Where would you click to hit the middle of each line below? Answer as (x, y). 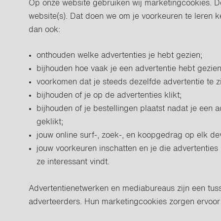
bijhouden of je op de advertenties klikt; (109, 96)
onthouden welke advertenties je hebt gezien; (120, 56)
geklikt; (50, 122)
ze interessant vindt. (73, 162)
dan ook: (45, 30)
